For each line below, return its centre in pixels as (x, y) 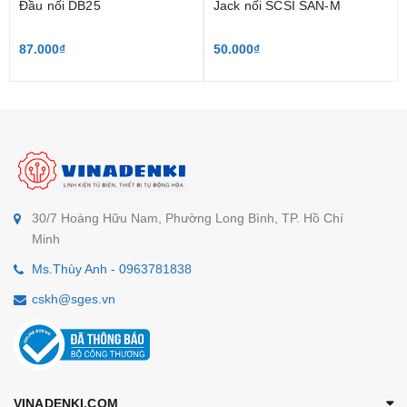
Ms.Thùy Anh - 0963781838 (112, 268)
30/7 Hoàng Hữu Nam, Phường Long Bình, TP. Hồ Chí (188, 218)
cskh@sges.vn (74, 298)
